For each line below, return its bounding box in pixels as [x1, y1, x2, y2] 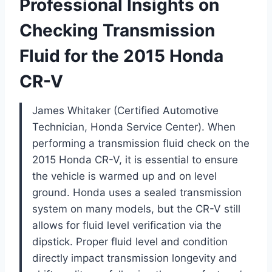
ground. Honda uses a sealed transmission [32, 186, 242, 199]
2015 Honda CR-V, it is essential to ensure [32, 153, 238, 166]
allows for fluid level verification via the [32, 219, 222, 231]
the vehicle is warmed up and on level [32, 169, 217, 182]
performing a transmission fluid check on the [32, 137, 250, 149]
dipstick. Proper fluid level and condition [32, 235, 228, 248]
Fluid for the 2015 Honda [19, 45, 223, 66]
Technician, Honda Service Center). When [32, 120, 236, 133]
